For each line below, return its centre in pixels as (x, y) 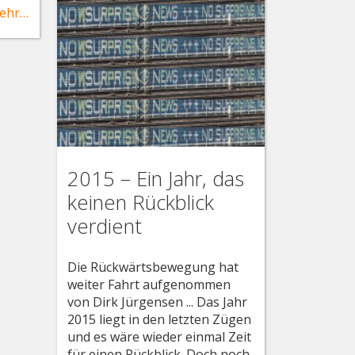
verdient (105, 226)
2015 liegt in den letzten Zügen (160, 320)
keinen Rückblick (141, 202)
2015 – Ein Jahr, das (156, 178)
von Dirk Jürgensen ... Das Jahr (158, 302)
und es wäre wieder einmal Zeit (160, 337)
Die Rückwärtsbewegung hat (153, 267)
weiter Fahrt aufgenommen (149, 285)
